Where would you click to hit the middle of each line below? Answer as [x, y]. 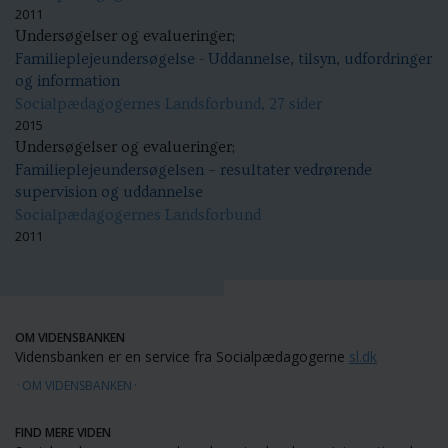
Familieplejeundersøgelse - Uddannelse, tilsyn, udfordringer [223, 58]
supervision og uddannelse [109, 191]
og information [67, 80]
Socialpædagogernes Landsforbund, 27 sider [168, 103]
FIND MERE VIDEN [63, 432]
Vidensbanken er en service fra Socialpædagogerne [182, 356]
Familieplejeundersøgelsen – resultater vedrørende [193, 169]
